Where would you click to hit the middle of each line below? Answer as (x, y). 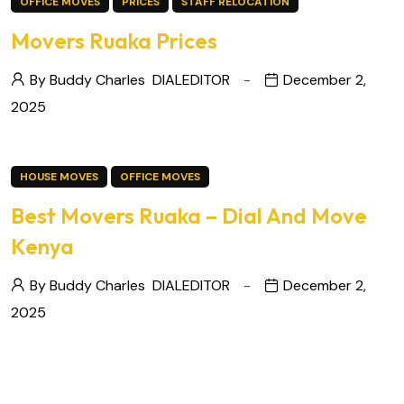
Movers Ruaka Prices (114, 41)
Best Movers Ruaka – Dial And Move (189, 216)
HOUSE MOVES (59, 177)
